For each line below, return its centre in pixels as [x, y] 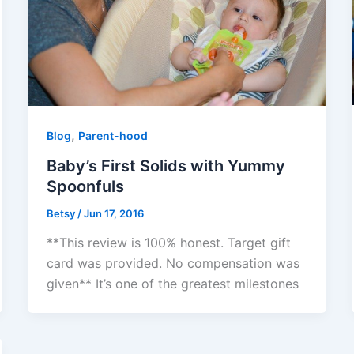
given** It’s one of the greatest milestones [172, 284]
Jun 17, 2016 [113, 213]
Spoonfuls [85, 186]
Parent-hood [113, 135]
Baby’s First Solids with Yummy [166, 166]
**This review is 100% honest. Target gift [168, 243]
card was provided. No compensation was [173, 264]
